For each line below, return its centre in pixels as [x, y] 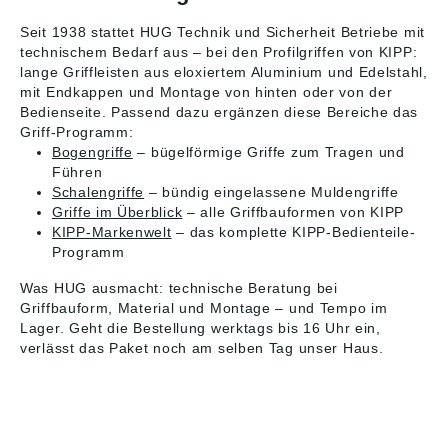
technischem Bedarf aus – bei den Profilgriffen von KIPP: [219, 52]
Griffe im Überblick [117, 212]
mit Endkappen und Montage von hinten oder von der [206, 92]
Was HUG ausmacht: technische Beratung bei [179, 288]
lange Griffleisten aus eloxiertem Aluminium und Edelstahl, [224, 72]
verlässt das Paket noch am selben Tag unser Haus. [202, 348]
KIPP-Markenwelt [112, 232]
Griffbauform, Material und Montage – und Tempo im [204, 308]
